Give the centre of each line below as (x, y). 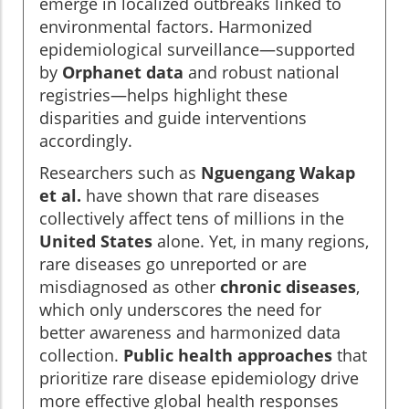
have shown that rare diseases (200, 196)
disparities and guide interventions (173, 118)
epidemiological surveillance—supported (197, 50)
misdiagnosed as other (130, 287)
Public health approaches (228, 356)
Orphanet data (123, 73)
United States (96, 241)
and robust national (262, 73)
